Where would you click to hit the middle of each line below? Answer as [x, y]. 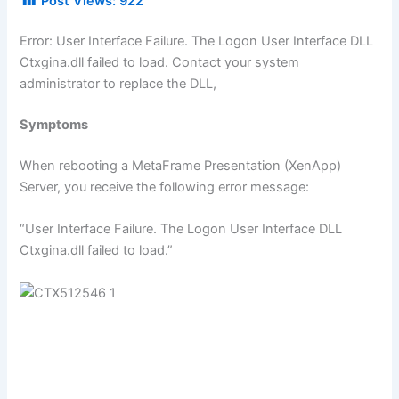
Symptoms [54, 124]
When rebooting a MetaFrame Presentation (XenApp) [181, 165]
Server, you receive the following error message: [165, 187]
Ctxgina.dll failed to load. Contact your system [160, 62]
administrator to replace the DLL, [118, 83]
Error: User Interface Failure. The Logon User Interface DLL [197, 41]
